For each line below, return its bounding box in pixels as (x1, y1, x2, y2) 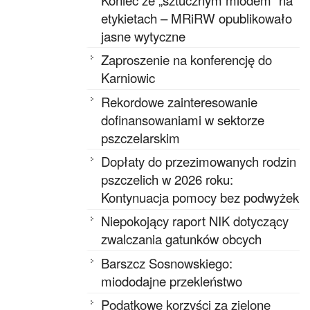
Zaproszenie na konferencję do (101, 51, 273, 69)
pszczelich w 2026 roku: (101, 170, 234, 188)
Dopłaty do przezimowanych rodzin (101, 152, 297, 170)
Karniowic (101, 69, 156, 87)
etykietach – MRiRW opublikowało (101, 8, 293, 27)
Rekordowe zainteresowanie (101, 92, 258, 111)
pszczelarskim (101, 128, 181, 147)
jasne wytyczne (101, 26, 186, 45)
